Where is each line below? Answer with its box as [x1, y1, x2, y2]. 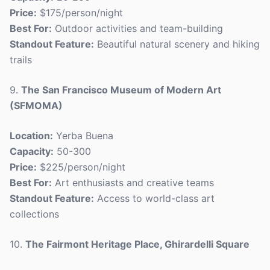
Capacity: [10, 145, 54, 157]
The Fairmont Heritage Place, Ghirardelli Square [25, 238, 250, 250]
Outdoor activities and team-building [52, 22, 223, 34]
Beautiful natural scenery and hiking [94, 38, 260, 50]
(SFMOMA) [10, 99, 63, 111]
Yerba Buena [53, 130, 113, 142]
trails [10, 54, 32, 66]
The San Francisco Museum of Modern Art [21, 84, 221, 96]
